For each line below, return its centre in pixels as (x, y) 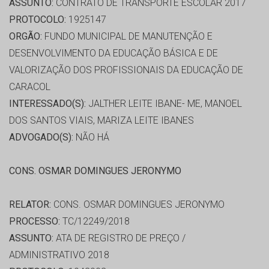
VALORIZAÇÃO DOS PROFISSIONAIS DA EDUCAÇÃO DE (126, 70)
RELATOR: (30, 205)
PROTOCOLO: (38, 20)
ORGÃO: (26, 37)
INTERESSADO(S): (47, 104)
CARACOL (30, 87)
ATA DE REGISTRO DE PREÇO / (119, 238)
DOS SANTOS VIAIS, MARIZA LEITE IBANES (101, 121)
